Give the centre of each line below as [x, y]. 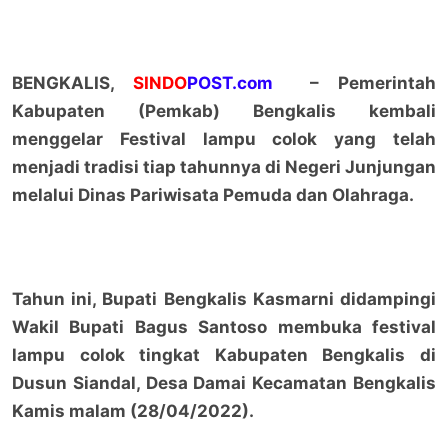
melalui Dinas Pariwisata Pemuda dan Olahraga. [214, 194]
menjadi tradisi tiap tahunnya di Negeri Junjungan [224, 166]
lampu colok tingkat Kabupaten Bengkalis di [224, 354]
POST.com [229, 82]
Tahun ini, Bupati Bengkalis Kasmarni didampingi [224, 298]
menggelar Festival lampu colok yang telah [224, 138]
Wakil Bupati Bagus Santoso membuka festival [224, 326]
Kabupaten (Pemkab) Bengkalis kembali [224, 110]
